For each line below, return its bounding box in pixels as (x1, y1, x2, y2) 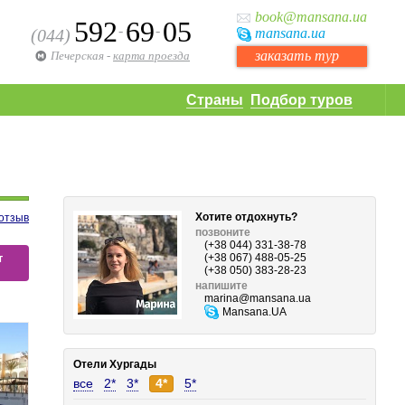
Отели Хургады (73, 358, 157, 371)
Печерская (51, 49, 104, 62)
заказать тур (255, 48, 339, 63)
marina (204, 292, 240, 305)
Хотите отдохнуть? (195, 211, 298, 223)
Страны (186, 92, 243, 108)
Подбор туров (250, 92, 353, 108)
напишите (195, 279, 249, 292)
